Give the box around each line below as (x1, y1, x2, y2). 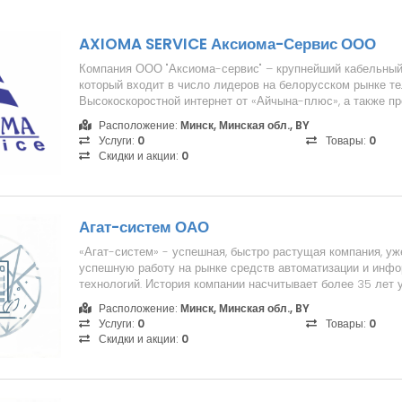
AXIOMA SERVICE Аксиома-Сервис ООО (79, 33, 376, 55)
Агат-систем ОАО (79, 216, 209, 238)
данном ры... (79, 292, 143, 309)
